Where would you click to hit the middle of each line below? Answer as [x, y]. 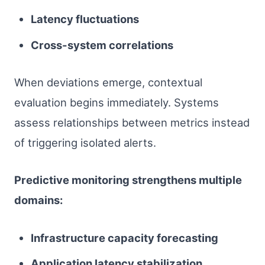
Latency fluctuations [85, 19]
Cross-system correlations [102, 45]
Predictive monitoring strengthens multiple [128, 180]
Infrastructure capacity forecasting [124, 237]
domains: [38, 200]
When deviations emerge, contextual [108, 83]
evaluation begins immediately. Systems [117, 103]
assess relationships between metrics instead [132, 123]
